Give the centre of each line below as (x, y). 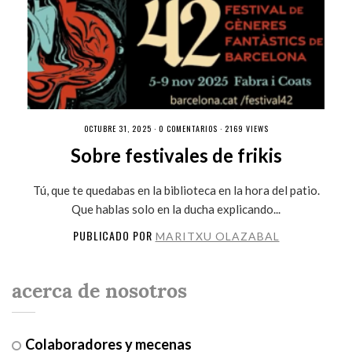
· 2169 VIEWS (243, 128)
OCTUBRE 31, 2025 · (121, 128)
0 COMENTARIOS (188, 128)
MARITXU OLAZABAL (217, 236)
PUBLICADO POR (114, 235)
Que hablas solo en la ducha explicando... (176, 209)
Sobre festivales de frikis (176, 155)
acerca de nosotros (99, 291)
